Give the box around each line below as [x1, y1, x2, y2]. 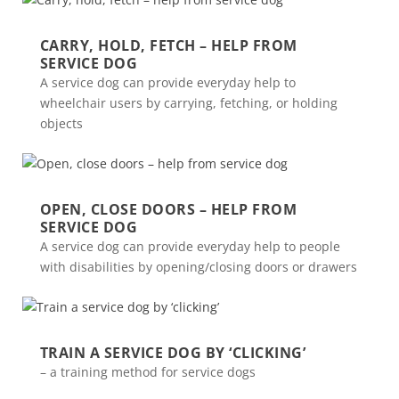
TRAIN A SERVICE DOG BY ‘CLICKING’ [39, 343, 306, 362]
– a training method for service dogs [39, 363, 256, 380]
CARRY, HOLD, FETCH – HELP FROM [39, 36, 297, 55]
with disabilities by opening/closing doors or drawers [39, 258, 357, 275]
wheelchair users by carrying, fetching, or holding [39, 94, 338, 111]
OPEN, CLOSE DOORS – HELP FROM [39, 199, 297, 219]
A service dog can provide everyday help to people [39, 238, 340, 255]
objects [39, 115, 83, 132]
